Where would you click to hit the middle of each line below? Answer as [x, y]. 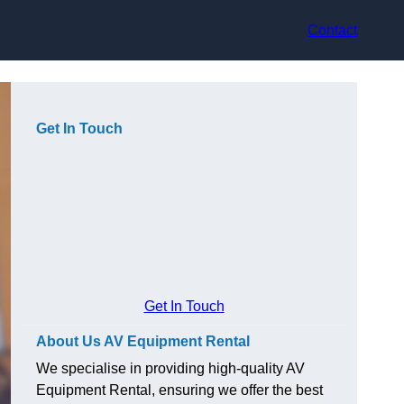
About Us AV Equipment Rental [143, 342]
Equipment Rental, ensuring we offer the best [179, 390]
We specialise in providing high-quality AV [170, 369]
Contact [332, 30]
